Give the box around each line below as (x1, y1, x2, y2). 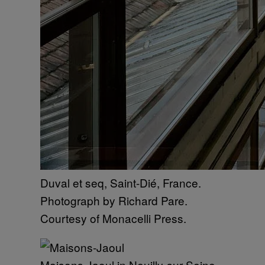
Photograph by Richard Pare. (40, 192, 188, 208)
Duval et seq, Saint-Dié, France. (40, 174, 201, 190)
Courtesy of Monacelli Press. (40, 210, 186, 226)
